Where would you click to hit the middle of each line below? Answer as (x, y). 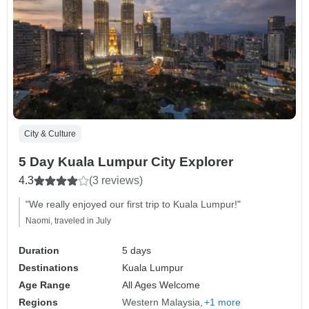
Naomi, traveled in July (68, 221)
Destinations (49, 268)
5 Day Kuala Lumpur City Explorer (126, 162)
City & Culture (50, 134)
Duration (39, 251)
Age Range (44, 285)
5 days (137, 251)
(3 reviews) (116, 181)
